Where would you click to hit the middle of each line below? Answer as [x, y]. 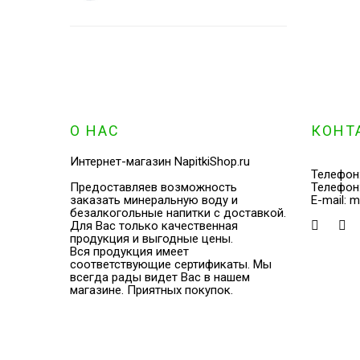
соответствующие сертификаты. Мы [171, 264]
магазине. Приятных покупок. [151, 290]
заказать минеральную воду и [154, 200]
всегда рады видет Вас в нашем [160, 277]
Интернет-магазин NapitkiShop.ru [160, 161]
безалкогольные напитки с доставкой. [178, 213]
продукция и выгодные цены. [151, 238]
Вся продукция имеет [129, 251]
